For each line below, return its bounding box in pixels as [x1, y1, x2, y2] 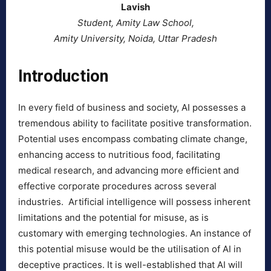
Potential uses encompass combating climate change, [18, 133, 247, 145]
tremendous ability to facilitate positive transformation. [18, 117, 252, 129]
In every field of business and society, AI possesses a [18, 102, 246, 114]
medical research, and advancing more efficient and [18, 165, 239, 177]
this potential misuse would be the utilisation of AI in [18, 243, 241, 255]
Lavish [121, 1, 150, 13]
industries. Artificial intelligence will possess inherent [18, 196, 250, 208]
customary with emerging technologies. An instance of [18, 227, 251, 240]
